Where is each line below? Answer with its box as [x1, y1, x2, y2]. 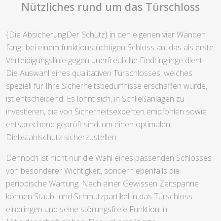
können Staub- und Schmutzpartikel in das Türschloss [6, 190, 192, 202]
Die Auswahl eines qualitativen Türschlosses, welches [6, 67, 192, 78]
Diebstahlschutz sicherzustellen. [6, 131, 118, 143]
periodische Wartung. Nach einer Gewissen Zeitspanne [6, 178, 199, 189]
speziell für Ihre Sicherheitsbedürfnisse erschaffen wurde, [6, 80, 207, 91]
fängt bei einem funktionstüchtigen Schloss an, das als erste [6, 41, 214, 53]
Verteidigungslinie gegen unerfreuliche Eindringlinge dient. [6, 54, 204, 66]
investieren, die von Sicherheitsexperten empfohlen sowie [6, 106, 207, 117]
